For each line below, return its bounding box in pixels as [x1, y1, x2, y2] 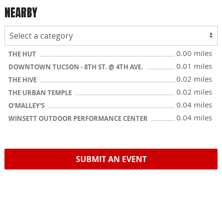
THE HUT [8, 50, 38, 58]
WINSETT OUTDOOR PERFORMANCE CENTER [8, 114, 149, 123]
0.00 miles [176, 48, 212, 58]
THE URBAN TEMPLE [8, 88, 73, 97]
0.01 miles [176, 61, 212, 71]
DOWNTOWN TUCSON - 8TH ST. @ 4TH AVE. [8, 62, 145, 71]
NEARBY [4, 3, 37, 21]
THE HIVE [8, 75, 38, 84]
